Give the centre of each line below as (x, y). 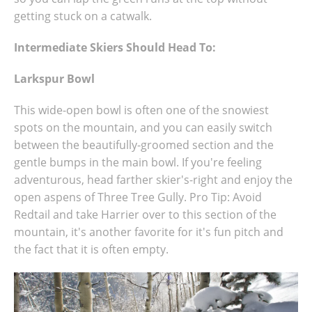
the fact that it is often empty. (91, 249)
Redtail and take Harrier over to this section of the (145, 214)
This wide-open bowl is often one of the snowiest (141, 110)
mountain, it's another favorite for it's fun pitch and (149, 232)
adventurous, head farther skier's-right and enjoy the (153, 180)
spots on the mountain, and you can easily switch (143, 127)
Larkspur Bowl (54, 79)
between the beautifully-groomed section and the (144, 145)
